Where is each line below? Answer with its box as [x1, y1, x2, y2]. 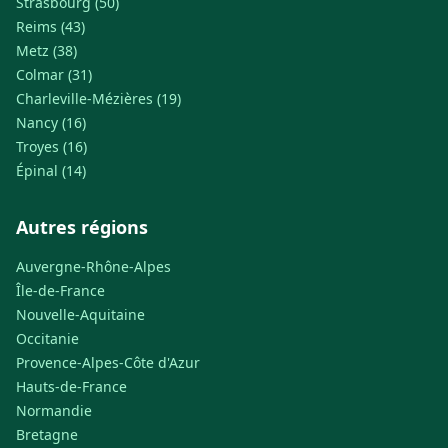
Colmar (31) [16, 65, 92, 84]
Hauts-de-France [16, 377, 127, 396]
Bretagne [16, 425, 78, 444]
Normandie [16, 401, 92, 420]
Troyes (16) [16, 137, 87, 156]
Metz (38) [16, 41, 77, 60]
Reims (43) [16, 17, 85, 36]
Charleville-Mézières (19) [16, 89, 181, 108]
